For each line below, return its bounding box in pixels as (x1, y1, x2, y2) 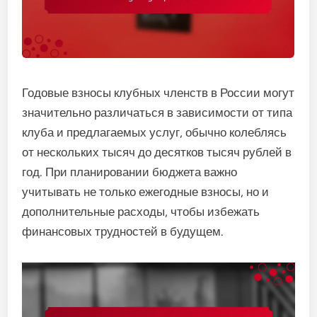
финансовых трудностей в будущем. (22, 224, 224, 238)
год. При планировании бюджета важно (22, 165, 238, 179)
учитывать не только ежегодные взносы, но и (22, 185, 270, 199)
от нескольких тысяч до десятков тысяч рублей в (22, 145, 292, 159)
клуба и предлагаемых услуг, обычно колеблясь (22, 125, 287, 139)
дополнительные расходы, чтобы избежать (22, 204, 260, 219)
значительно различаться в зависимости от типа (22, 105, 293, 120)
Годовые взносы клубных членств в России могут (22, 86, 295, 100)
